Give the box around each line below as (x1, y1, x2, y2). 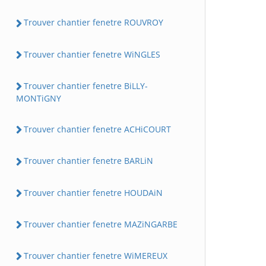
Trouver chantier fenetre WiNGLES (24, 48, 160, 60)
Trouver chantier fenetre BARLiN (24, 155, 153, 167)
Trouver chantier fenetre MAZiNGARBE (24, 218, 178, 230)
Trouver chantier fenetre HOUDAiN (24, 186, 163, 198)
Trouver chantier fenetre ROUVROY (24, 17, 163, 28)
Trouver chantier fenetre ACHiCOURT (24, 123, 171, 135)
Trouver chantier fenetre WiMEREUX (24, 250, 167, 261)
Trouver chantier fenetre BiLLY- (24, 80, 148, 91)
